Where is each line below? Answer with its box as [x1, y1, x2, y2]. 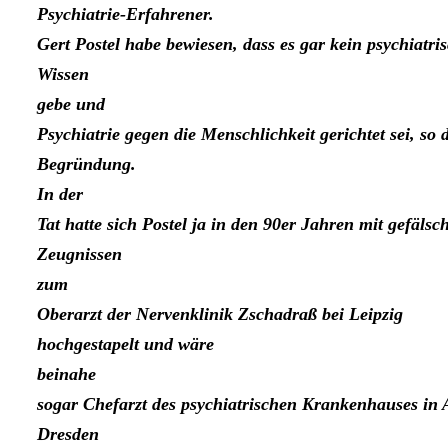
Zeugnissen [37, 244, 122, 265]
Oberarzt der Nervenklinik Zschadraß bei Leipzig [37, 304, 403, 325]
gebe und [37, 94, 105, 115]
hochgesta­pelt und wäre [37, 334, 214, 355]
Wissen [37, 64, 89, 85]
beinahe [37, 364, 96, 385]
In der [37, 184, 83, 205]
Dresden [37, 424, 99, 445]
